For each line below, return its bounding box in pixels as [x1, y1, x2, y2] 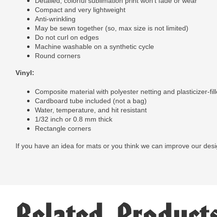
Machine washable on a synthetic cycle [35, 42, 154, 50]
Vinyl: [15, 68, 34, 77]
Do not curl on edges [35, 33, 99, 41]
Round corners [35, 51, 80, 60]
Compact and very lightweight [35, 5, 125, 14]
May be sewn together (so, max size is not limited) [35, 24, 188, 32]
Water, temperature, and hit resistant [35, 106, 147, 114]
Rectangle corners [35, 124, 91, 132]
